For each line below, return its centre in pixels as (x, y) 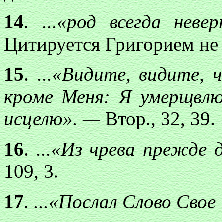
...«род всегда (95, 22)
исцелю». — (55, 119)
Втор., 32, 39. (160, 119)
